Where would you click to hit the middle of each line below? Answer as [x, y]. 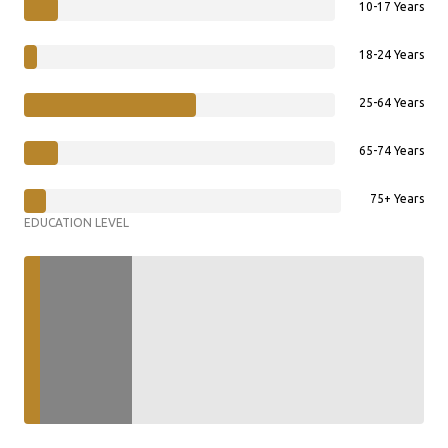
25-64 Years [391, 102]
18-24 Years [391, 54]
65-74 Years [391, 150]
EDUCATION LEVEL [76, 222]
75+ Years [397, 198]
